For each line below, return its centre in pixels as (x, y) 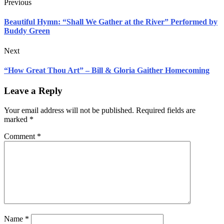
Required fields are (166, 110)
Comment (20, 136)
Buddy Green (27, 31)
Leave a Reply (33, 91)
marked (17, 119)
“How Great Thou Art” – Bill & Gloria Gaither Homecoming (107, 70)
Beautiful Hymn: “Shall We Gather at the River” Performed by (111, 22)
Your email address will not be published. (69, 110)
